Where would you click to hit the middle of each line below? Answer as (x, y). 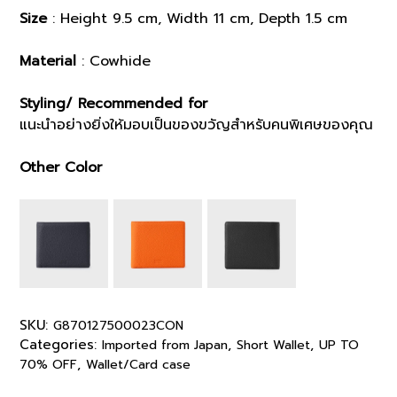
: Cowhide (116, 61)
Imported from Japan (165, 345)
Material (51, 61)
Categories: (61, 344)
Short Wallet (273, 345)
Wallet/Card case (138, 364)
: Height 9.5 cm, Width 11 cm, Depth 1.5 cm (197, 18)
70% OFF (48, 364)
